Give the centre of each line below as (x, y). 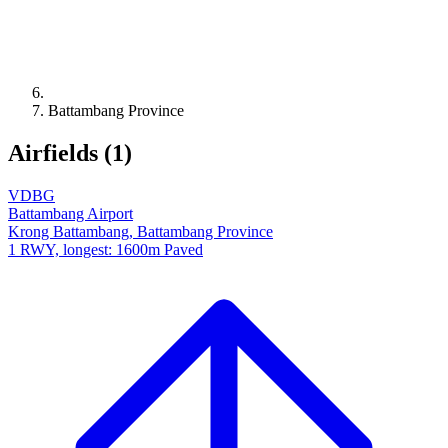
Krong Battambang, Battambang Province (140, 231)
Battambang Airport (70, 213)
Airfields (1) (70, 152)
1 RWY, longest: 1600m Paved (105, 249)
